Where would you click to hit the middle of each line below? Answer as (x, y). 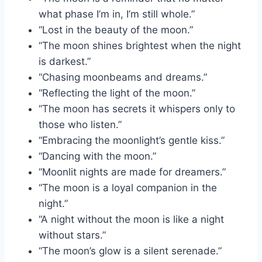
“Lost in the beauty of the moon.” (116, 30)
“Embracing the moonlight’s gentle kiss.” (132, 140)
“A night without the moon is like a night (131, 219)
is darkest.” (65, 61)
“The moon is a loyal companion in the (128, 187)
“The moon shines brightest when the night (140, 45)
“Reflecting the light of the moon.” (117, 93)
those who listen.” (80, 124)
